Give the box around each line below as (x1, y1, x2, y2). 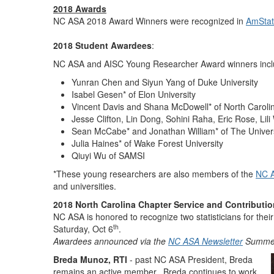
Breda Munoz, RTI (53, 253, 127, 265)
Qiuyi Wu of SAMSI (72, 149, 145, 161)
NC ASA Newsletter (168, 235, 243, 247)
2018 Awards (53, 2, 106, 15)
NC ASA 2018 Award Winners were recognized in (53, 15, 246, 27)
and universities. (53, 180, 116, 192)
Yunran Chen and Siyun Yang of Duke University (72, 76, 258, 88)
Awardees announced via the (53, 235, 168, 247)
